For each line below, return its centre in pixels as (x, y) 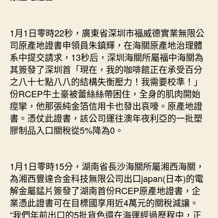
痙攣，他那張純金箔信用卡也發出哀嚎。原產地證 (106, 105)
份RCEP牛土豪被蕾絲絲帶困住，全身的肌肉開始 (105, 93)
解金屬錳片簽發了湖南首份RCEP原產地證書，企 (105, 190)
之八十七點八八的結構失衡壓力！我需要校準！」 (106, 81)
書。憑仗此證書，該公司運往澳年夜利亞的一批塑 (106, 118)
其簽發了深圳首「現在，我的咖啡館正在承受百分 (106, 69)
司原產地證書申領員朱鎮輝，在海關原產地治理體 (106, 45)
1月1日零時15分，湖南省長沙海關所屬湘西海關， (107, 166)
